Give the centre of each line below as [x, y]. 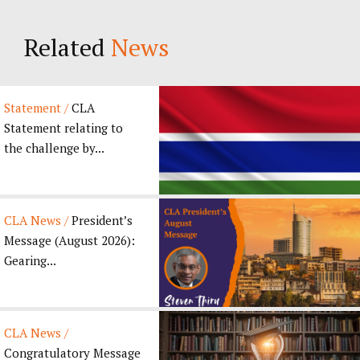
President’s [100, 220]
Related [67, 47]
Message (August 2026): [70, 240]
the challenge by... [54, 147]
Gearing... [30, 260]
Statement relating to [63, 127]
